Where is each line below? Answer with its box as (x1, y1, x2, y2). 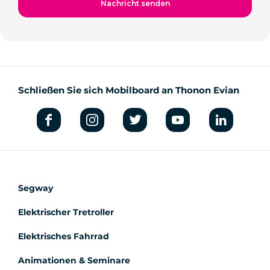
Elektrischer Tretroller (18, 207, 114, 218)
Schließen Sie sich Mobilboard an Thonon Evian (18, 84, 239, 96)
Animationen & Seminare (18, 255, 130, 266)
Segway (18, 183, 53, 193)
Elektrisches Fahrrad (18, 231, 109, 242)
